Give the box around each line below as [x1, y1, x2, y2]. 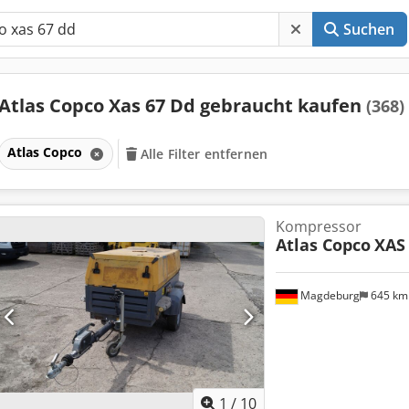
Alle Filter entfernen [141, 144, 268, 163]
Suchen [342, 19, 395, 39]
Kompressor [275, 215, 362, 236]
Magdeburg [297, 288, 360, 304]
